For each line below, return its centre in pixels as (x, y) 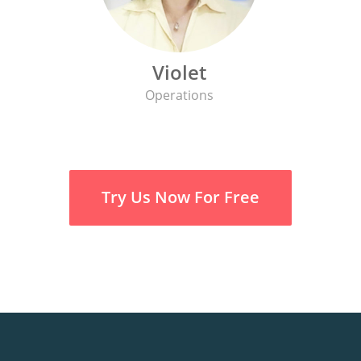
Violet (179, 72)
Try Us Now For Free (180, 197)
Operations (179, 95)
